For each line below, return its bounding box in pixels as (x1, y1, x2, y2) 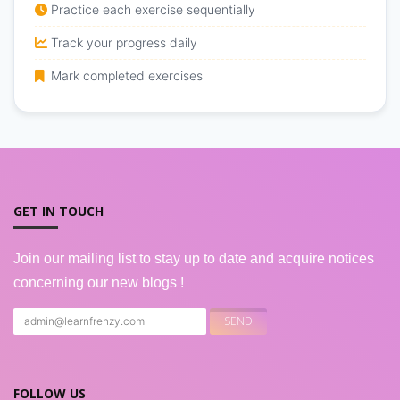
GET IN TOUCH (13, 203, 104, 221)
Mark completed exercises (50, 68, 203, 84)
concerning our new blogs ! (13, 275, 184, 291)
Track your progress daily (50, 35, 197, 51)
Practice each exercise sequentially (50, 2, 255, 18)
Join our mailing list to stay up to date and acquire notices (13, 251, 374, 267)
